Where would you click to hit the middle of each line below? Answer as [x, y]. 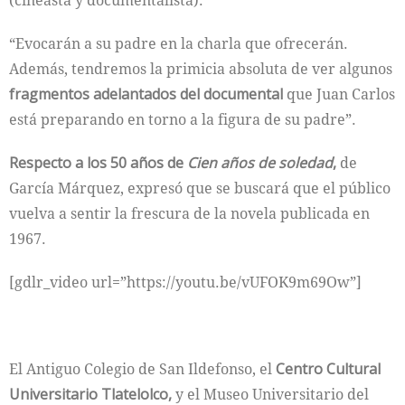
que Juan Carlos [339, 94]
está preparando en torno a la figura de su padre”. [183, 119]
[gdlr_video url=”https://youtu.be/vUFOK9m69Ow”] [185, 282]
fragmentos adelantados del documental [146, 94]
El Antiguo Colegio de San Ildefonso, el [142, 369]
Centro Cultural [328, 369]
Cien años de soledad [260, 163]
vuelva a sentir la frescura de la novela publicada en [189, 213]
